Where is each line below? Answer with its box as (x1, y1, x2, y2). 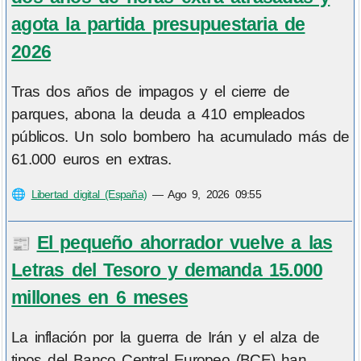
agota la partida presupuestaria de (11, 13, 305, 35)
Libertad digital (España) (31, 188, 147, 201)
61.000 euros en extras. (11, 151, 172, 168)
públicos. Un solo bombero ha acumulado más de (11, 128, 350, 146)
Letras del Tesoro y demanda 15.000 (11, 259, 323, 280)
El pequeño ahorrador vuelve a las (36, 231, 333, 253)
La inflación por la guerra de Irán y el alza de (11, 329, 320, 346)
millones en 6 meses (11, 286, 189, 308)
